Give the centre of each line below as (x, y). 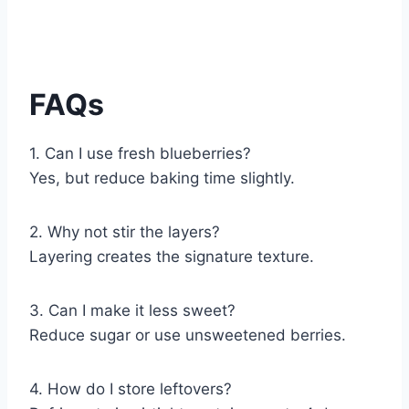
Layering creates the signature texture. (172, 256)
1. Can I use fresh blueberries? (140, 153)
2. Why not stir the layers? (125, 231)
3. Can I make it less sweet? (132, 310)
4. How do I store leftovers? (131, 388)
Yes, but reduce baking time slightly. (162, 178)
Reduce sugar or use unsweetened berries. (188, 335)
